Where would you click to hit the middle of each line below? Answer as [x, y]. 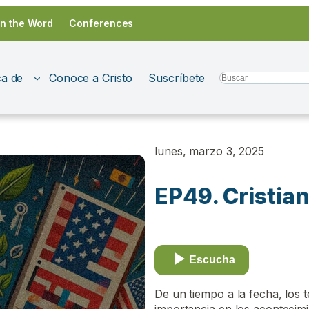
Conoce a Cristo [90, 78]
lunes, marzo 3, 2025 [209, 151]
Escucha [212, 260]
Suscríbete [177, 78]
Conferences [101, 23]
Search [233, 76]
